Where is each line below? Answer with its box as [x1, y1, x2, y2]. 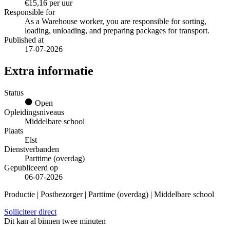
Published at [4, 35, 44, 45]
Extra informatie [4, 64, 93, 78]
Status [4, 88, 24, 97]
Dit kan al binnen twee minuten [4, 216, 106, 225]
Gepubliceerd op [4, 163, 58, 172]
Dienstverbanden [4, 144, 59, 154]
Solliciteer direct [4, 207, 56, 216]
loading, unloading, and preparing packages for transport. [25, 26, 209, 35]
